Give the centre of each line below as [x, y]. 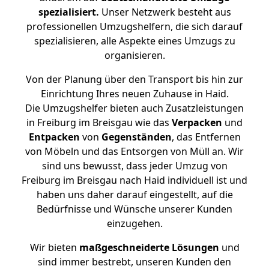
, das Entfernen [206, 137]
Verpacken [197, 122]
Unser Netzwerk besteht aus [165, 12]
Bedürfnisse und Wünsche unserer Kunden [134, 209]
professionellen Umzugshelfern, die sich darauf [134, 26]
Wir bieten [54, 247]
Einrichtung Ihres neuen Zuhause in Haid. [134, 94]
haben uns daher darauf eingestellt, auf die [134, 195]
